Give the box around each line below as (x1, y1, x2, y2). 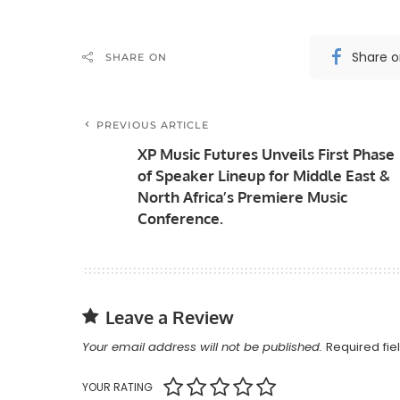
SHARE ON (105, 51, 167, 64)
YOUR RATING (82, 379, 153, 396)
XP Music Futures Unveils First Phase (137, 145, 395, 164)
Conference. (137, 209, 223, 229)
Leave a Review (105, 305, 234, 329)
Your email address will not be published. (82, 338, 322, 356)
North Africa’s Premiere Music (137, 187, 347, 207)
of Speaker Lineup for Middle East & (137, 166, 390, 186)
